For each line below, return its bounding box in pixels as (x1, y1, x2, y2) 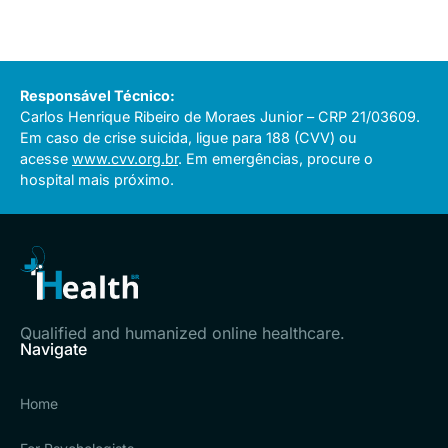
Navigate (20, 339, 87, 360)
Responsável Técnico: (20, 87, 175, 105)
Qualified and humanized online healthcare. (20, 323, 345, 344)
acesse (20, 150, 72, 168)
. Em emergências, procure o (178, 150, 373, 168)
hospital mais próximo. (20, 171, 174, 189)
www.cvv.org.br (72, 150, 178, 168)
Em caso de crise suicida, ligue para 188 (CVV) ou (20, 129, 357, 147)
